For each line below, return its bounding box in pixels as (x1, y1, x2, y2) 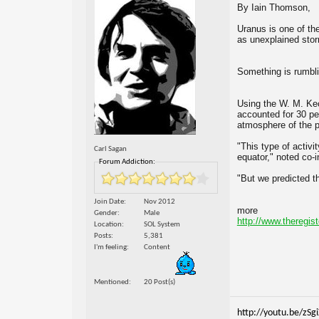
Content (143, 244, 170, 252)
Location (93, 221, 122, 229)
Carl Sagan (93, 145, 127, 154)
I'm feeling (93, 244, 127, 252)
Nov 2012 (143, 198, 175, 206)
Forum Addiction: (98, 158, 155, 167)
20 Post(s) (143, 278, 175, 287)
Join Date (93, 198, 124, 206)
